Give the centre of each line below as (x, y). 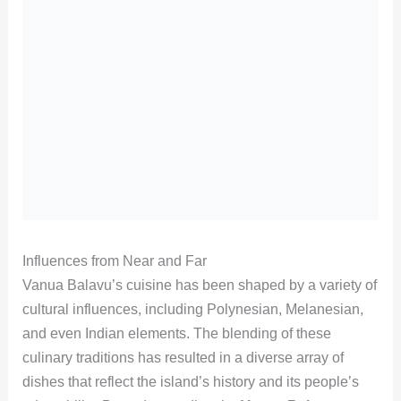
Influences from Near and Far (114, 261)
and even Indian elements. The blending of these (176, 333)
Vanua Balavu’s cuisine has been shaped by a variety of (199, 285)
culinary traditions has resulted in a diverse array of (183, 358)
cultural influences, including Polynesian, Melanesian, (192, 309)
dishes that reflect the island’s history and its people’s (190, 382)
